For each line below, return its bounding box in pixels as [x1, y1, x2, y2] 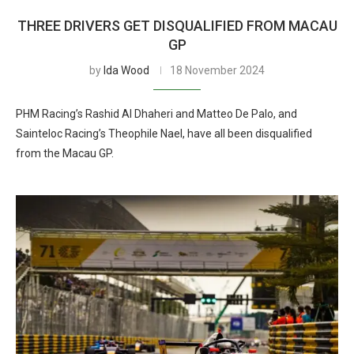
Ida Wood [104, 64, 149, 77]
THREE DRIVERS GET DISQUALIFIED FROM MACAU [17, 17, 337, 34]
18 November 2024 [170, 64, 265, 77]
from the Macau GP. [16, 147, 114, 160]
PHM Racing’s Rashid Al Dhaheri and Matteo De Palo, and [16, 107, 297, 120]
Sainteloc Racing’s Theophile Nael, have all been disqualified [16, 127, 312, 140]
